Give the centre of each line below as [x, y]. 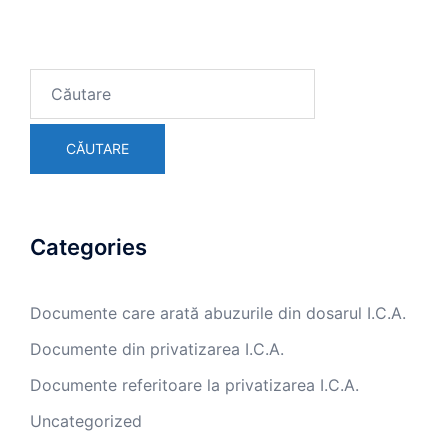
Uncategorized [86, 421]
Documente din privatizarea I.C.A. [157, 349]
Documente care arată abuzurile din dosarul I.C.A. [218, 313]
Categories [88, 247]
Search [55, 81]
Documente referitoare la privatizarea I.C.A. [194, 385]
